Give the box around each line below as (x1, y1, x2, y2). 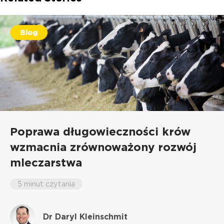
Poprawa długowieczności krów (10, 124, 190, 138)
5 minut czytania (17, 179, 75, 188)
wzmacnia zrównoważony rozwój (10, 139, 196, 153)
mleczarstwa (10, 155, 82, 169)
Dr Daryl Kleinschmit (42, 211, 127, 221)
